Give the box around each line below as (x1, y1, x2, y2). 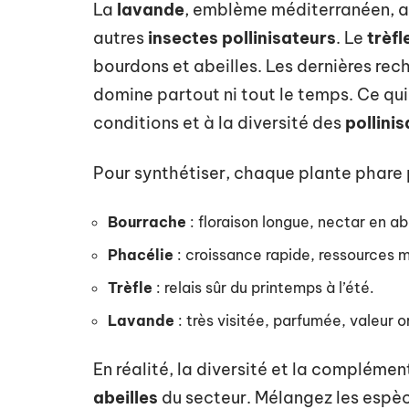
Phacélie (108, 245, 173, 264)
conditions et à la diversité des (93, 111, 345, 133)
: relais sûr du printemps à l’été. (152, 278, 374, 297)
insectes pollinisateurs (148, 26, 336, 48)
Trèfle (108, 278, 152, 297)
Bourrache (108, 212, 186, 231)
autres (93, 26, 148, 48)
